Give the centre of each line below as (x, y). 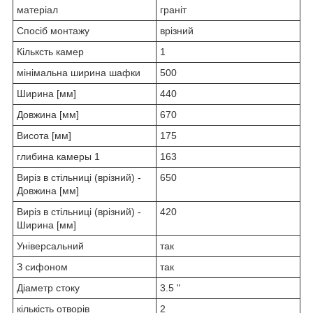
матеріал (37, 9)
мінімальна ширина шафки (79, 72)
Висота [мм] (44, 135)
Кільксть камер (50, 51)
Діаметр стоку (48, 287)
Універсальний (50, 246)
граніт (173, 9)
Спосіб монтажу (53, 30)
